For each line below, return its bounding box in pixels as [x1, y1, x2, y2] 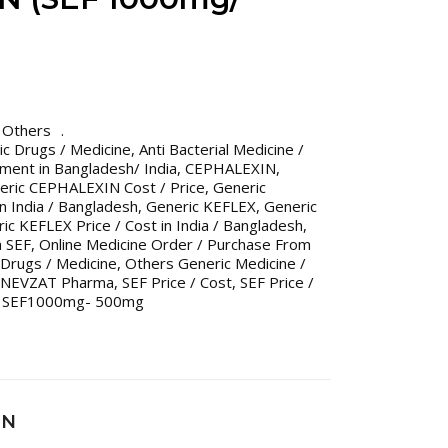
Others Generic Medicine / [125, 253, 306, 273]
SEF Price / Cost [122, 272, 232, 292]
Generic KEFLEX [146, 196, 256, 216]
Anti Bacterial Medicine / [139, 139, 304, 159]
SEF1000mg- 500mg [2, 291, 144, 311]
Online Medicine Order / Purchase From [39, 234, 311, 254]
